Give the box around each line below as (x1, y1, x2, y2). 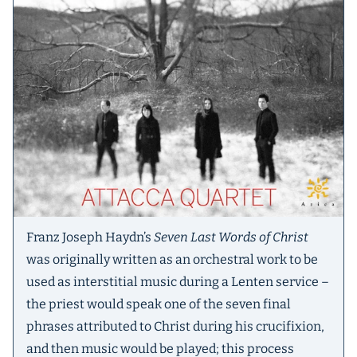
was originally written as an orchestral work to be (26, 252, 318, 267)
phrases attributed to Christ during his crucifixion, (26, 319, 324, 334)
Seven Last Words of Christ (154, 229, 308, 245)
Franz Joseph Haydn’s (26, 229, 154, 245)
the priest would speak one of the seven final (26, 296, 291, 312)
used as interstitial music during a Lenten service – (26, 274, 329, 289)
